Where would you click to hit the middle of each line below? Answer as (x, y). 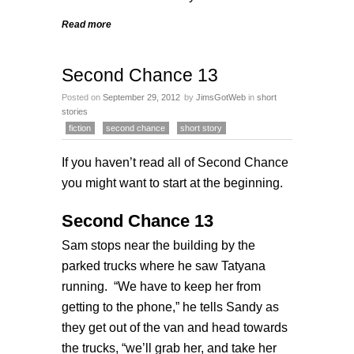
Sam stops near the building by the (158, 245)
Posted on (82, 97)
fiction (80, 128)
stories (75, 111)
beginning (252, 183)
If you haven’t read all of (130, 162)
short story (201, 128)
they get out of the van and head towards (175, 327)
